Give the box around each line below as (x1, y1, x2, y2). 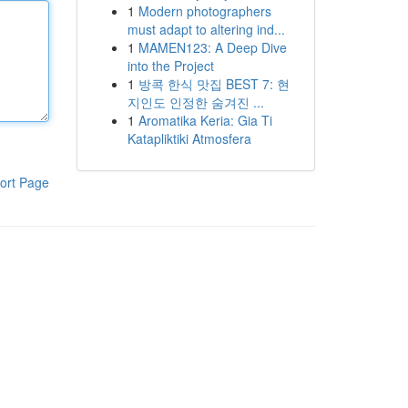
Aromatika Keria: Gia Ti (138, 111, 272, 129)
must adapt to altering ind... (127, 20, 285, 38)
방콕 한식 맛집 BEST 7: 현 (138, 75, 290, 93)
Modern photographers (138, 2, 271, 20)
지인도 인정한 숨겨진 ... (127, 93, 264, 111)
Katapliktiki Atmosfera (127, 129, 251, 148)
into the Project (127, 56, 214, 75)
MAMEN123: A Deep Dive (138, 38, 287, 56)
